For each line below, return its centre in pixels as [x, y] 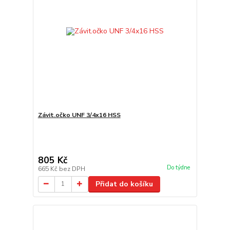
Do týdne [178, 167]
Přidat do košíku [124, 184]
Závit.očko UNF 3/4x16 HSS [79, 115]
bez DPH [72, 169]
